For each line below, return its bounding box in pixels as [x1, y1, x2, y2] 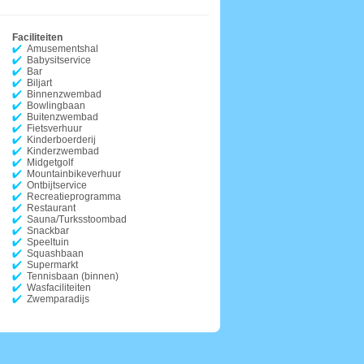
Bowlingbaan [27, 100, 85, 111]
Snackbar [27, 225, 69, 236]
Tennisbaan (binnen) [27, 271, 119, 282]
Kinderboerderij [27, 134, 96, 145]
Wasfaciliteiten [27, 282, 91, 293]
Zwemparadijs [27, 293, 89, 305]
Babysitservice [27, 54, 91, 66]
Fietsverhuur [27, 123, 82, 134]
